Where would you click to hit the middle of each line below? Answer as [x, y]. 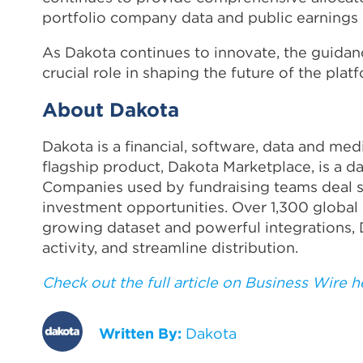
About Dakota [111, 109]
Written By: [140, 333]
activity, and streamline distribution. [170, 247]
